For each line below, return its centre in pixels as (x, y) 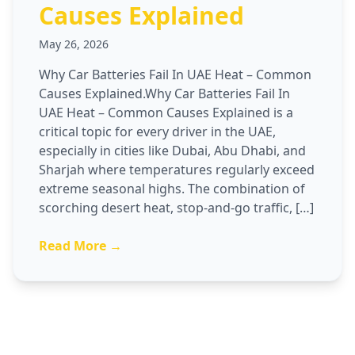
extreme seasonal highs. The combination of (172, 189)
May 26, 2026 (74, 44)
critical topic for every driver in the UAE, (157, 132)
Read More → (80, 246)
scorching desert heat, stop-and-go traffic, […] (176, 208)
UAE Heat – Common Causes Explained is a (166, 113)
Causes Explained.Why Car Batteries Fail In (164, 94)
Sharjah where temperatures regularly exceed (177, 170)
